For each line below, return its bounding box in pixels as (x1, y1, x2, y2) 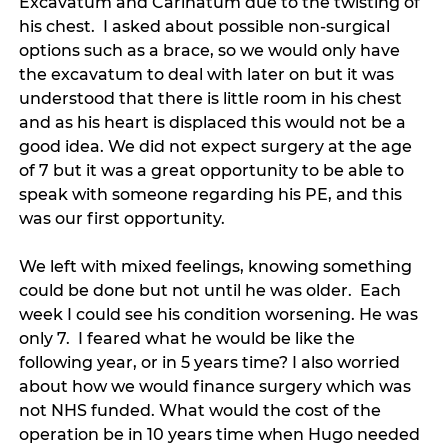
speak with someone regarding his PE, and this (19, 185, 407, 205)
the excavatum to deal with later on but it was (19, 65, 399, 85)
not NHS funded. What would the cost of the (19, 401, 386, 421)
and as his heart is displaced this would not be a (19, 113, 411, 133)
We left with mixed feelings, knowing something (19, 257, 417, 277)
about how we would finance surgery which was (19, 377, 416, 397)
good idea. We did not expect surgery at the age (19, 137, 417, 157)
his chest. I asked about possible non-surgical (19, 17, 395, 37)
